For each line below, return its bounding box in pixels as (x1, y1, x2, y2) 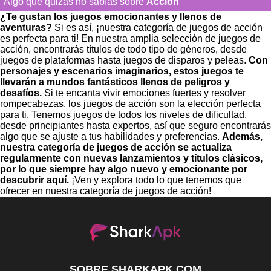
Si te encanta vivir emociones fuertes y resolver (42, 87, 246, 98)
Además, (222, 131, 263, 142)
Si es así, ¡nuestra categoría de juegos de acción (52, 22, 263, 33)
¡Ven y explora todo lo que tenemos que (69, 174, 241, 185)
